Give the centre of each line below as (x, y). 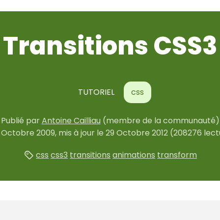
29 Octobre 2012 (137, 133)
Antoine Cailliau (71, 120)
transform (177, 155)
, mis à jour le (80, 133)
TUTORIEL (96, 92)
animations (134, 155)
